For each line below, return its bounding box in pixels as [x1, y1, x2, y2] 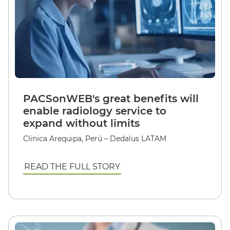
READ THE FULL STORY [24, 161, 120, 171]
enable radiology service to [23, 104, 166, 117]
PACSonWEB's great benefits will [23, 92, 199, 105]
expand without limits [23, 117, 140, 129]
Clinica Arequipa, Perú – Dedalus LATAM [23, 133, 166, 143]
